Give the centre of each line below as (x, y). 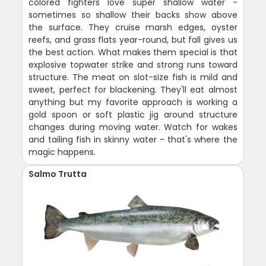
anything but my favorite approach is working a (133, 102)
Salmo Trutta (58, 174)
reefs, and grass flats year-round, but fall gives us (133, 40)
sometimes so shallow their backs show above (133, 15)
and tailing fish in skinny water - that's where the (133, 140)
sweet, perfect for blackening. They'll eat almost (133, 90)
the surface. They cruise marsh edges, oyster (133, 28)
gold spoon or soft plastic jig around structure (133, 115)
